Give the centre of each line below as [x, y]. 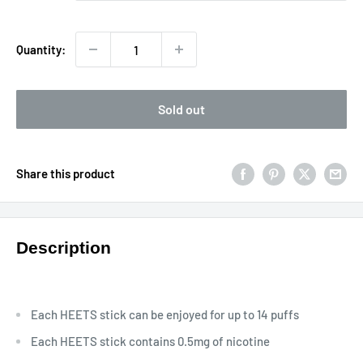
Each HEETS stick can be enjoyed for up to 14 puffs [165, 315]
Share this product [66, 174]
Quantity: [41, 49]
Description [64, 248]
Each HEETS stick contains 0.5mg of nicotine [150, 342]
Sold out [181, 109]
